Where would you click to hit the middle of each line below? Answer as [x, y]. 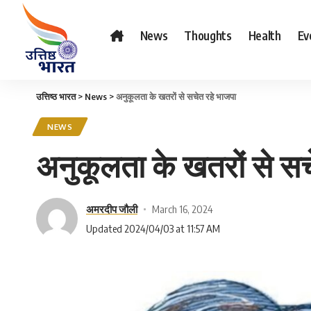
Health [264, 35]
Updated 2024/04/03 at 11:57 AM [153, 228]
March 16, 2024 [182, 209]
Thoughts [208, 35]
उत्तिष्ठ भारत [56, 96]
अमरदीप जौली [112, 209]
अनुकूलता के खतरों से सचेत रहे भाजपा [176, 96]
